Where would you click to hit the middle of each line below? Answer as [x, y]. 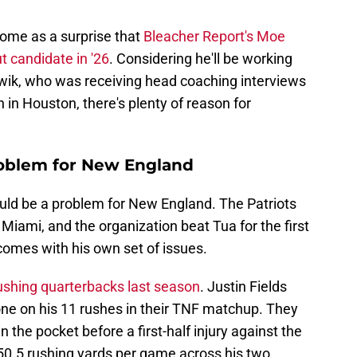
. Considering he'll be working [201, 59]
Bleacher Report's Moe [214, 37]
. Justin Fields [243, 287]
